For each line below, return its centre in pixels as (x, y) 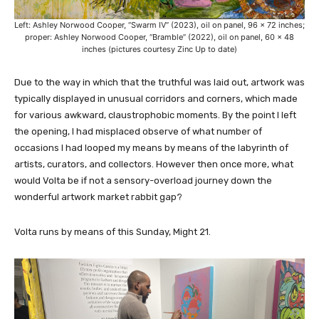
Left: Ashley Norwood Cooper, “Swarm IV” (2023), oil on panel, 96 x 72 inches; (159, 25)
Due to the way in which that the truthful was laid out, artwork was (159, 82)
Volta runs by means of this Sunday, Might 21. (113, 231)
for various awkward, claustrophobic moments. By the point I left (155, 115)
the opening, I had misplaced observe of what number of (138, 131)
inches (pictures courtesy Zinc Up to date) (159, 49)
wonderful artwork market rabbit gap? (98, 197)
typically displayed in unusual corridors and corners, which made (156, 98)
